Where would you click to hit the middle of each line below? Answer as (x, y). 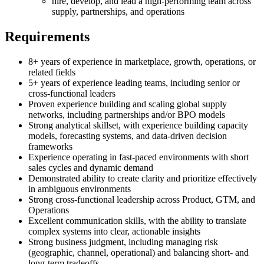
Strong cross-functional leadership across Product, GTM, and (142, 199)
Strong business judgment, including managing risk (123, 242)
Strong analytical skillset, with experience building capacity (138, 125)
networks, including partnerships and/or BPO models (127, 114)
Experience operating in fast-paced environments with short (138, 157)
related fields (52, 72)
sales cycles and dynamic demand (91, 167)
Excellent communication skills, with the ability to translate (137, 220)
